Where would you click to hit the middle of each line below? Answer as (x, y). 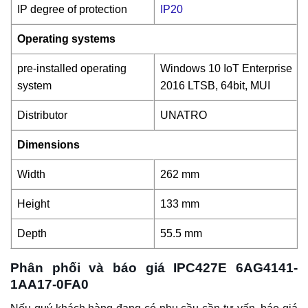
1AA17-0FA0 (49, 285)
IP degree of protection (72, 10)
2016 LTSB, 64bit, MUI (215, 86)
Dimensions (48, 145)
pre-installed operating (72, 69)
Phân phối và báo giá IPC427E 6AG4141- (154, 268)
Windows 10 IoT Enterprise (226, 69)
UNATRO (184, 115)
